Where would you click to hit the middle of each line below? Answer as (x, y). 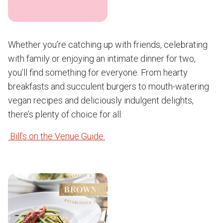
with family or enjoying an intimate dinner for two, (102, 58)
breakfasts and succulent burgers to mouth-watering (109, 86)
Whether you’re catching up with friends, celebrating (108, 45)
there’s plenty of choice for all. (65, 114)
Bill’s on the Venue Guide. (56, 136)
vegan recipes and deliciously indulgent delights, (101, 100)
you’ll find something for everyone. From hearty (98, 72)
